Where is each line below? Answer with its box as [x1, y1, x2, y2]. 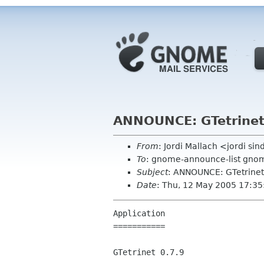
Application [113, 209, 165, 219]
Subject [137, 167, 168, 177]
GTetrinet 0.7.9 [113, 247, 184, 258]
